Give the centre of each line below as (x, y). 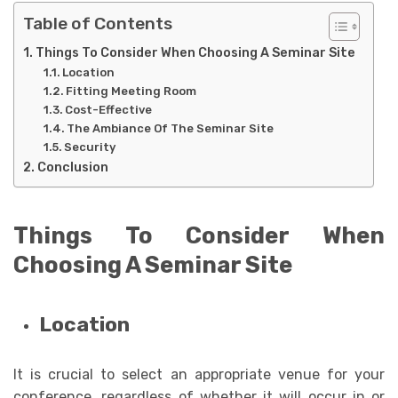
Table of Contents (98, 24)
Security (90, 147)
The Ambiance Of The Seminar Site (171, 128)
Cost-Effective (109, 109)
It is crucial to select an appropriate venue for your (199, 374)
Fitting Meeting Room (133, 91)
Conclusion (72, 167)
